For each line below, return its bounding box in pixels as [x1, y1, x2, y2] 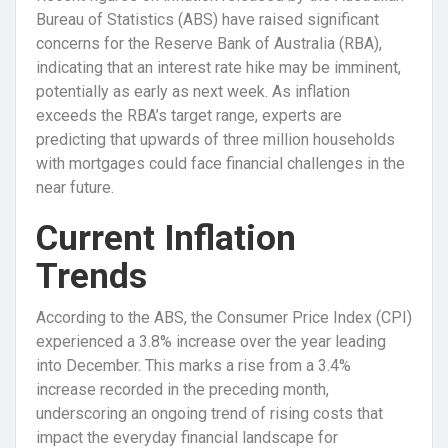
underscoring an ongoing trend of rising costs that [36, 404, 383, 424]
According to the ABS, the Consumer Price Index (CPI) [36, 308, 412, 328]
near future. [36, 178, 114, 198]
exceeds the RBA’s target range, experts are [36, 106, 342, 126]
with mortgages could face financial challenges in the [36, 154, 405, 174]
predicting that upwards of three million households [36, 130, 395, 150]
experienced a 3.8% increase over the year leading [36, 332, 386, 352]
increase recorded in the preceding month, [36, 380, 329, 400]
